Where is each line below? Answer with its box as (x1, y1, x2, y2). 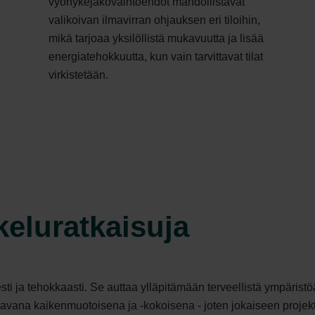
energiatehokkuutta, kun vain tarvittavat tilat (49, 51, 263, 63)
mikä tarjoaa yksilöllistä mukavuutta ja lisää (49, 32, 264, 45)
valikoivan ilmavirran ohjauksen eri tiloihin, (49, 14, 260, 27)
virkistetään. (49, 69, 108, 82)
